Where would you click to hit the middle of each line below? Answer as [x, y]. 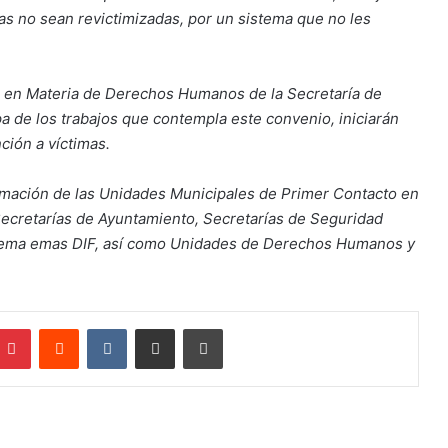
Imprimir [246, 328]
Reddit [98, 328]
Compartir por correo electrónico [209, 328]
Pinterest [58, 328]
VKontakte [158, 328]
